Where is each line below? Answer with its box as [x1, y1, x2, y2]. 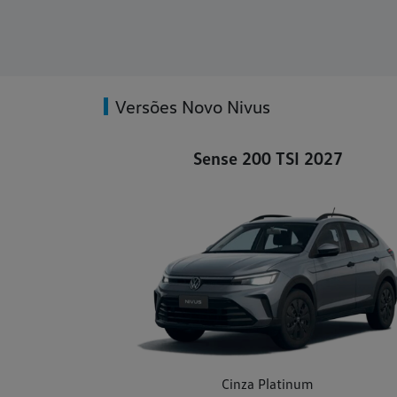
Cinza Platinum [222, 375, 314, 393]
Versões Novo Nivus [115, 96, 270, 118]
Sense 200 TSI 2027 [192, 147, 343, 169]
